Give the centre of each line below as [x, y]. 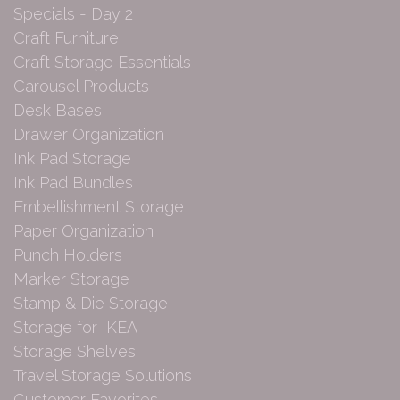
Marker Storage [71, 279]
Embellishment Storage [99, 207]
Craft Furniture [66, 38]
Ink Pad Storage [72, 159]
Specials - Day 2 [73, 14]
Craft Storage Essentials [102, 62]
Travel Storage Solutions [103, 376]
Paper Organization [83, 231]
